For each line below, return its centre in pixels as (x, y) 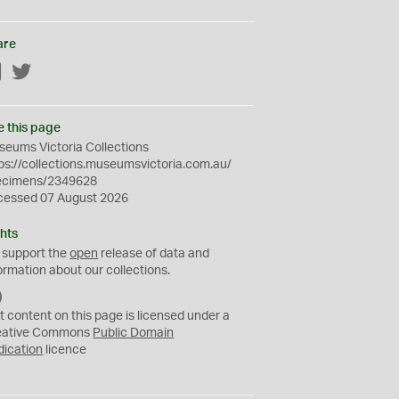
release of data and (154, 254)
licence (65, 350)
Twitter (52, 73)
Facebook (31, 73)
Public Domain (134, 333)
